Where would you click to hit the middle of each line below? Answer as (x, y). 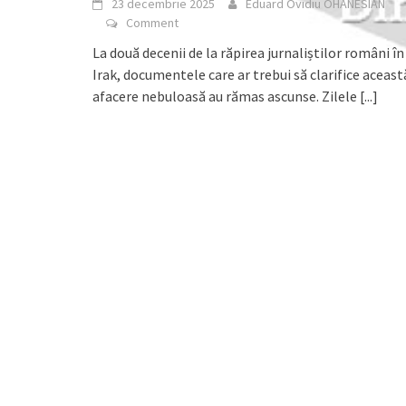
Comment (152, 22)
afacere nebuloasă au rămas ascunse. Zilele (226, 96)
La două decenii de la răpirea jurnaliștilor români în (248, 52)
